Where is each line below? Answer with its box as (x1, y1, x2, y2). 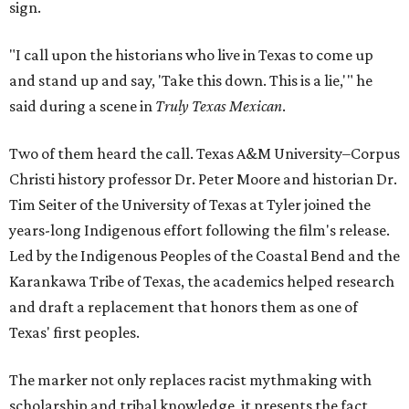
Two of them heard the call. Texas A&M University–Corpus (9, 144, 400, 163)
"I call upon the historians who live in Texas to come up (9, 46, 373, 65)
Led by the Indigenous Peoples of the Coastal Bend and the (9, 246, 400, 266)
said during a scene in (9, 97, 155, 116)
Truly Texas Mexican (155, 97, 282, 116)
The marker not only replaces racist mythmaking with (9, 371, 372, 390)
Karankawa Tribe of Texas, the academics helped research (9, 272, 394, 291)
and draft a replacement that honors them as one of (9, 298, 358, 317)
